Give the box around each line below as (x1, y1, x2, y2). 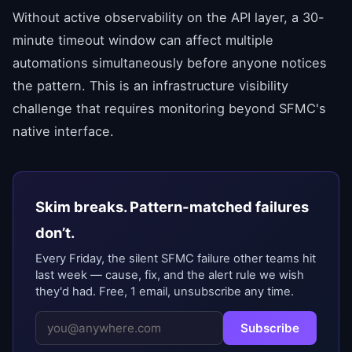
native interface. (13, 123, 114, 139)
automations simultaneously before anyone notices (13, 55, 327, 71)
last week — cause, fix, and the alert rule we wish (35, 268, 304, 282)
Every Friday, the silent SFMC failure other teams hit (35, 251, 316, 266)
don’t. (35, 224, 75, 241)
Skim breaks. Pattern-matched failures (35, 198, 309, 215)
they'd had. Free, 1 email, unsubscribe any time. (35, 284, 294, 299)
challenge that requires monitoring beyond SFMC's (13, 101, 326, 116)
